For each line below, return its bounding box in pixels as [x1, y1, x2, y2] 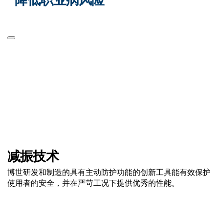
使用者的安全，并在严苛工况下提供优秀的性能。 [7, 178, 179, 189]
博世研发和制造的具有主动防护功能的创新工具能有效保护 [7, 167, 211, 178]
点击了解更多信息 [82, 200, 137, 209]
